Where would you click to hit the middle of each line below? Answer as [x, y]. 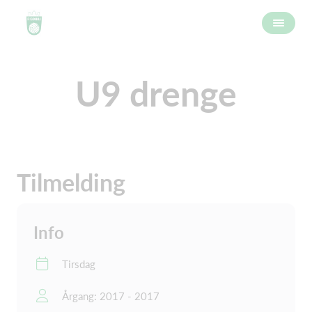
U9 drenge [156, 93]
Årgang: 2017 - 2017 [111, 296]
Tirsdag [79, 264]
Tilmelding [71, 182]
